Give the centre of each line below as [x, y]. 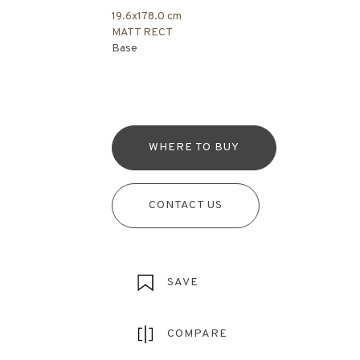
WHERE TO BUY [194, 148]
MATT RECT [142, 33]
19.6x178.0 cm [146, 17]
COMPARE [197, 334]
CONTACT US [185, 206]
